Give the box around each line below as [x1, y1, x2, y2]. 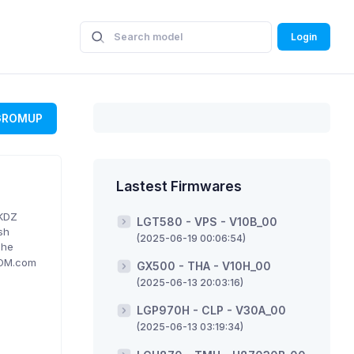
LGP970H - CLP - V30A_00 [137, 303, 287, 318]
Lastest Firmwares [116, 178, 243, 195]
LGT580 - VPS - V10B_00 [137, 214, 278, 228]
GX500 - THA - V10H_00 [137, 259, 272, 273]
